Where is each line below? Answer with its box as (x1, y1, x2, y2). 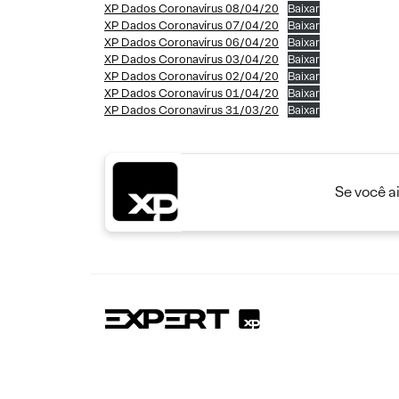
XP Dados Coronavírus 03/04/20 (104, 52, 279, 67)
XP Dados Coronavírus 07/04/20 (104, 18, 279, 33)
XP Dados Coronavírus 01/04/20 (104, 85, 279, 101)
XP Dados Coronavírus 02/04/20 (104, 69, 279, 84)
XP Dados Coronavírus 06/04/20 (104, 35, 279, 50)
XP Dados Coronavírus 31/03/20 (104, 102, 279, 118)
